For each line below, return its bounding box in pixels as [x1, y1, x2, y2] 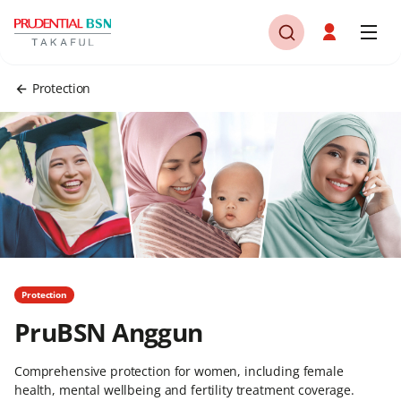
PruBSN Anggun [14, 315, 203, 349]
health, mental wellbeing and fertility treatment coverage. [14, 381, 354, 398]
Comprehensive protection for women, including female [14, 363, 344, 380]
